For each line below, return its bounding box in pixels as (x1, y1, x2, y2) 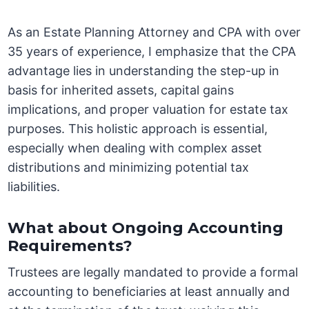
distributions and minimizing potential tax (8, 160, 250, 175)
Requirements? (8, 237, 133, 256)
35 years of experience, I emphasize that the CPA (8, 44, 297, 59)
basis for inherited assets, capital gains (8, 83, 235, 98)
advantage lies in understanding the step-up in (8, 63, 280, 79)
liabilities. (8, 179, 61, 195)
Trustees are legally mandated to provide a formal (8, 265, 299, 280)
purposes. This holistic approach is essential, (8, 121, 268, 137)
